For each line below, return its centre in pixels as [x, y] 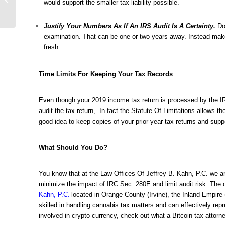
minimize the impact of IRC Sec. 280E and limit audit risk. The [131, 184]
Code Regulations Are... [53, 17]
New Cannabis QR [45, 6]
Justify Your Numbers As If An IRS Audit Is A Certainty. [130, 26]
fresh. [52, 47]
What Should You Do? [73, 147]
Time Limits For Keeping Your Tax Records [106, 74]
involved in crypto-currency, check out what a [105, 215]
